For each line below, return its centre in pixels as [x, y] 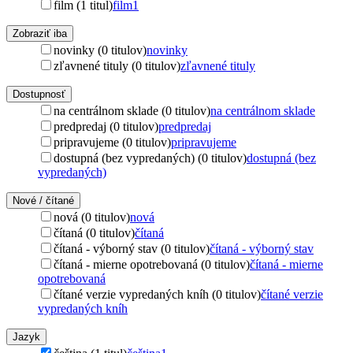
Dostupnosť [39, 94]
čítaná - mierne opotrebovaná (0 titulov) [152, 264]
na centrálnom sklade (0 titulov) [132, 110]
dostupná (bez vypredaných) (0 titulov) [150, 158]
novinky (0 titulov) [100, 50]
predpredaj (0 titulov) [106, 126]
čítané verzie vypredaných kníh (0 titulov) [157, 294]
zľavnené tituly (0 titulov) [117, 65]
